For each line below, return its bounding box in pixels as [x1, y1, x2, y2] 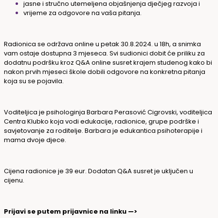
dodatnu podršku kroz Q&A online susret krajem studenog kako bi [4, 57, 212, 67]
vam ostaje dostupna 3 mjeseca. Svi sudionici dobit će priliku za [4, 48, 205, 58]
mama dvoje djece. [4, 135, 68, 145]
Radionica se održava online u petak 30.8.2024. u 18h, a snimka [4, 39, 201, 49]
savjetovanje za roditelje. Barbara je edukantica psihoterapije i [4, 126, 202, 135]
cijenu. [4, 175, 26, 185]
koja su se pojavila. [4, 76, 67, 86]
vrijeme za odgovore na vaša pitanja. [23, 8, 142, 18]
